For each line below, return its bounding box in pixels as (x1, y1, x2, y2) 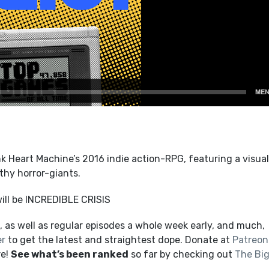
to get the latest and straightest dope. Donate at (5, 234, 232, 246)
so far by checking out (128, 248, 235, 260)
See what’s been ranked (10, 248, 128, 260)
